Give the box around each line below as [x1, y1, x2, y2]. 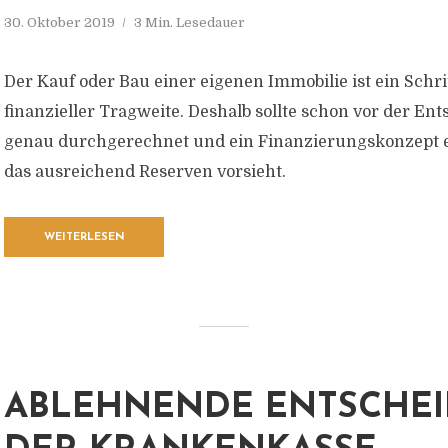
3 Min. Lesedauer [134, 15, 245, 30]
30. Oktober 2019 [4, 15, 115, 30]
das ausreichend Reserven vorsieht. [4, 163, 286, 181]
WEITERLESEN [43, 232, 125, 243]
